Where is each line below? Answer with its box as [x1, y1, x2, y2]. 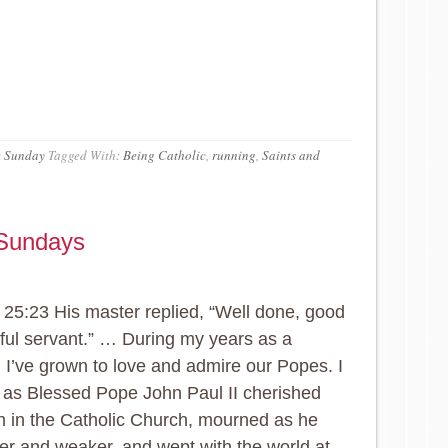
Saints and [262, 146, 320, 164]
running [212, 146, 256, 164]
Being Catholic [123, 146, 206, 164]
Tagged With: [48, 146, 123, 164]
